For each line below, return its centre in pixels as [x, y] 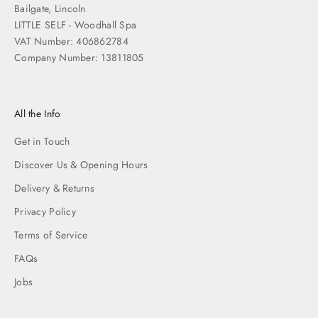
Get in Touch [42, 141]
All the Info [38, 113]
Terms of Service [51, 235]
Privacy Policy [45, 211]
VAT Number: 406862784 [71, 41]
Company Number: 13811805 [79, 57]
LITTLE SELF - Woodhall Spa [76, 24]
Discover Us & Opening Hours [81, 164]
